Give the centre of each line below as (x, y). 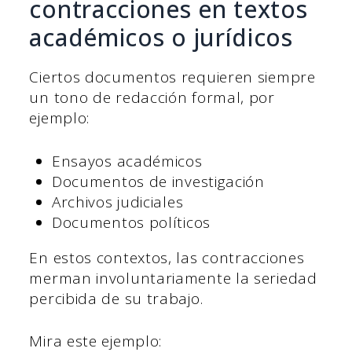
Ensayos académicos (127, 161)
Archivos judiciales (117, 202)
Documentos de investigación (158, 181)
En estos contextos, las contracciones (167, 257)
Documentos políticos (131, 222)
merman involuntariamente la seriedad (173, 278)
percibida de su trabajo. (116, 298)
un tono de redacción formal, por (152, 98)
